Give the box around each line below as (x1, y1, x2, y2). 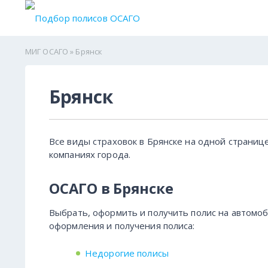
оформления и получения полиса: (49, 220, 195, 232)
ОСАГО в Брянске (49, 178, 173, 199)
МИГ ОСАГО (25, 45, 69, 57)
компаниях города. (49, 148, 131, 160)
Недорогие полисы (85, 246, 169, 259)
